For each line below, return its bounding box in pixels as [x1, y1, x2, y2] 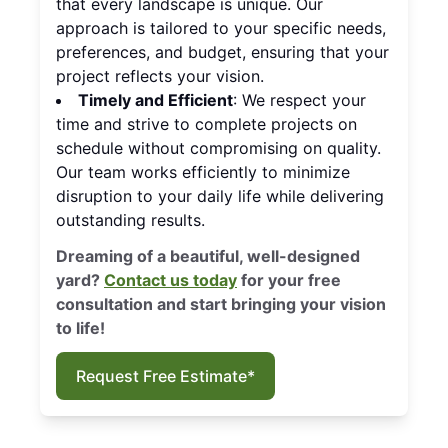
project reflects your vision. [56, 66, 264, 87]
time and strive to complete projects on [56, 114, 357, 135]
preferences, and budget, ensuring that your [56, 42, 389, 63]
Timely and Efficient [78, 90, 233, 111]
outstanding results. [56, 210, 205, 231]
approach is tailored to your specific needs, [56, 18, 386, 39]
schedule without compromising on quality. [56, 138, 381, 159]
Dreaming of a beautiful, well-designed [56, 246, 360, 267]
